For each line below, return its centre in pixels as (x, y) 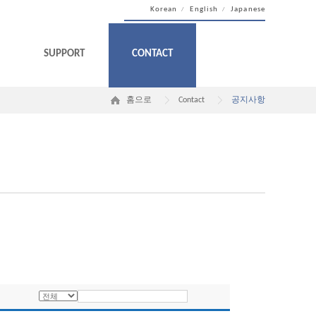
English (204, 10)
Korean (164, 10)
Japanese (248, 10)
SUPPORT (64, 54)
